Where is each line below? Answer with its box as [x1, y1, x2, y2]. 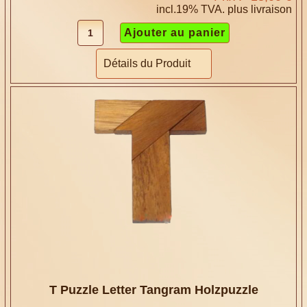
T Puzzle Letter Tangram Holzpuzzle [49, 282, 258, 297]
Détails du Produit [103, 57, 191, 69]
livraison [250, 3, 292, 15]
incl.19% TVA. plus [156, 3, 251, 15]
